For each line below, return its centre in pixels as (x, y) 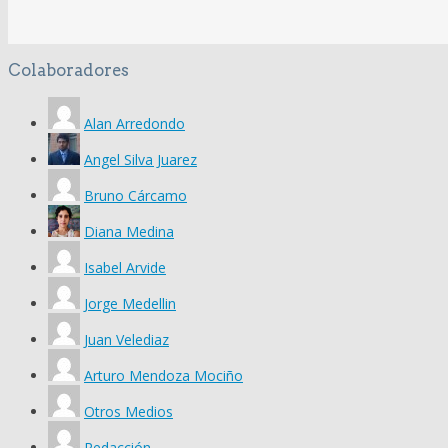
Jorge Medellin (130, 303)
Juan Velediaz (126, 339)
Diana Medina (129, 231)
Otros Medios (128, 411)
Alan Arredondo (134, 123)
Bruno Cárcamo (135, 195)
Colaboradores (68, 70)
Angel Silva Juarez (140, 159)
